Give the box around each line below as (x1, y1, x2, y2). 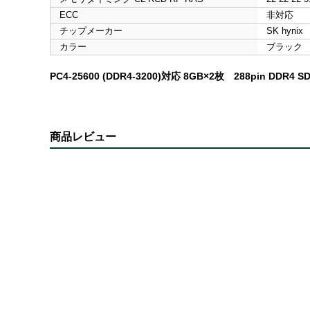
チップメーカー (59, 26, 122, 37)
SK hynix (266, 26, 303, 37)
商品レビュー (50, 131, 116, 143)
